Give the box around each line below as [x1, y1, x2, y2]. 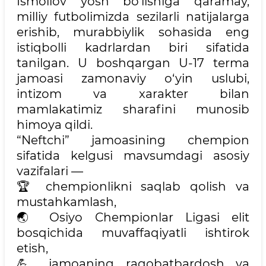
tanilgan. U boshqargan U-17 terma [17, 56, 249, 70]
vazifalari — [17, 164, 83, 178]
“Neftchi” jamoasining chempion [17, 133, 249, 147]
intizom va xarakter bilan [17, 87, 249, 101]
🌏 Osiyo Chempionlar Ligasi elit [17, 210, 249, 224]
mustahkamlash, [17, 195, 116, 209]
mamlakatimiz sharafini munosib [17, 102, 249, 116]
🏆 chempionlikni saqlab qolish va [17, 179, 249, 194]
